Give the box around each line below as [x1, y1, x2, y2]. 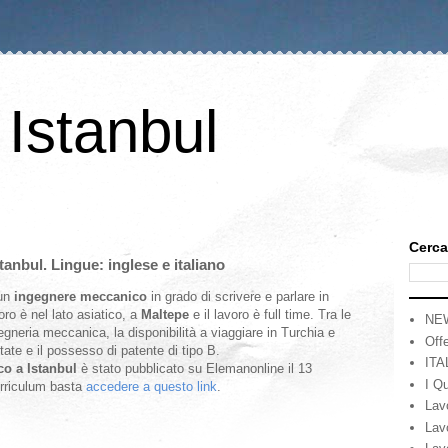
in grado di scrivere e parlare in [147, 289, 329, 304]
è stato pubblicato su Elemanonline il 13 [81, 361, 312, 376]
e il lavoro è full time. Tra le [193, 307, 351, 322]
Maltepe [141, 307, 193, 322]
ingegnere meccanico [14, 289, 147, 304]
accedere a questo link [82, 379, 217, 394]
